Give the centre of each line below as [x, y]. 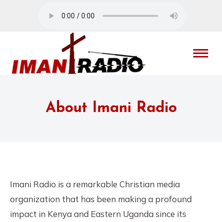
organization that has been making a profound [101, 199]
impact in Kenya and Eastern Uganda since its [98, 214]
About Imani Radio [111, 108]
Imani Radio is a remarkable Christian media [95, 184]
